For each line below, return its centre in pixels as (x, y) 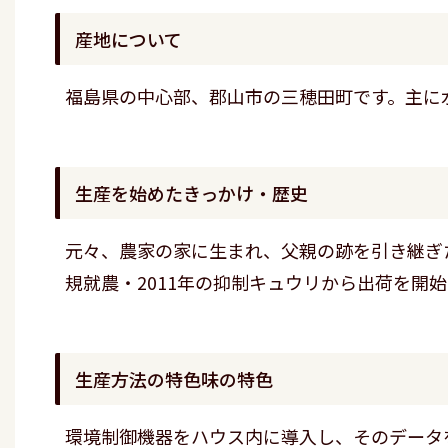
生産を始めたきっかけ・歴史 (191, 192)
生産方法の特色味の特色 (174, 378)
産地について (128, 38)
